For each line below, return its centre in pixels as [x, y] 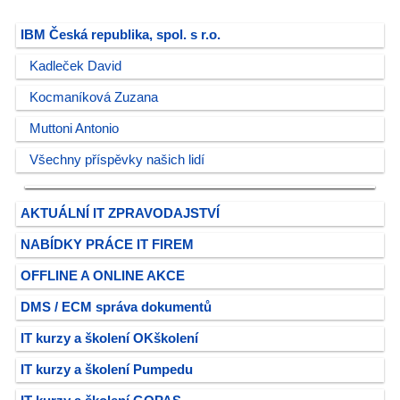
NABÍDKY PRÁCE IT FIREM [107, 245]
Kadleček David [75, 66]
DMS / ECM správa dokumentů [116, 307]
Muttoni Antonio [74, 129]
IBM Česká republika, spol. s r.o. [121, 35]
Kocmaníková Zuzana [94, 97]
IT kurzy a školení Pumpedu [107, 370]
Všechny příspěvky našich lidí [117, 160]
